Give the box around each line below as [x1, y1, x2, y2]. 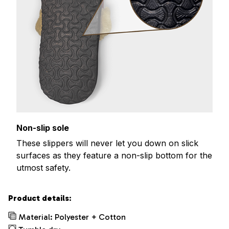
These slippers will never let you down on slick [16, 138, 198, 149]
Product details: [8, 193, 72, 203]
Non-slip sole [16, 122, 69, 133]
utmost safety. [16, 163, 71, 173]
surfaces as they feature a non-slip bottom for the [16, 150, 212, 161]
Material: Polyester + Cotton [18, 212, 126, 222]
